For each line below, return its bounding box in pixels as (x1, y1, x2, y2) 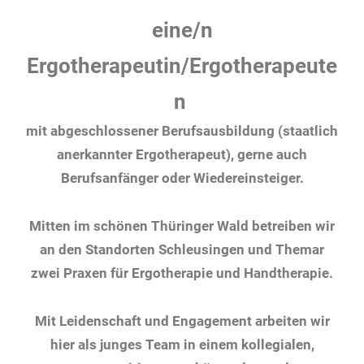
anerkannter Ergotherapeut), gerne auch (57, 146, 307, 163)
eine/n (151, 18, 213, 43)
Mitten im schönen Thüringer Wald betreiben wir (29, 217, 335, 234)
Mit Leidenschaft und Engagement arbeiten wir (34, 312, 330, 329)
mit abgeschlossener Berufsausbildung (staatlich (26, 123, 338, 140)
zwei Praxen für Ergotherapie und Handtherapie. (31, 264, 333, 281)
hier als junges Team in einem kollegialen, (50, 336, 314, 353)
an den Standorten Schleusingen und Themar (40, 240, 324, 258)
